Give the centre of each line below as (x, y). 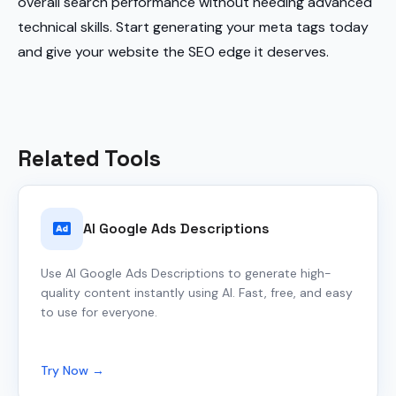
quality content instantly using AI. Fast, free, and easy (197, 293)
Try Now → (72, 370)
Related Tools (89, 158)
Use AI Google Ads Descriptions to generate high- (186, 273)
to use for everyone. (99, 312)
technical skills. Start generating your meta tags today (193, 27)
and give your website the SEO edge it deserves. (173, 52)
